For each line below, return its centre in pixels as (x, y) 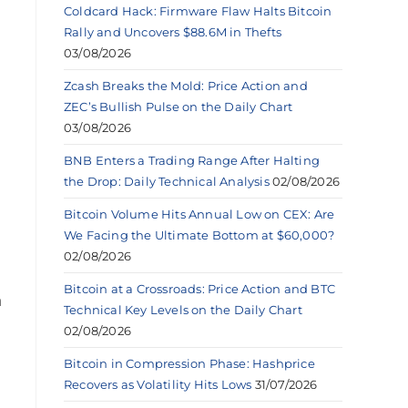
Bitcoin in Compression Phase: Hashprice (189, 363)
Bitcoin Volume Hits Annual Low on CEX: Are (199, 214)
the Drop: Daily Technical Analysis (167, 181)
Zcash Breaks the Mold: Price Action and (186, 85)
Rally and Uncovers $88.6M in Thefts (173, 31)
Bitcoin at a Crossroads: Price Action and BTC (199, 288)
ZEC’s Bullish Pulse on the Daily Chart (178, 106)
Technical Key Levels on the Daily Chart (183, 309)
